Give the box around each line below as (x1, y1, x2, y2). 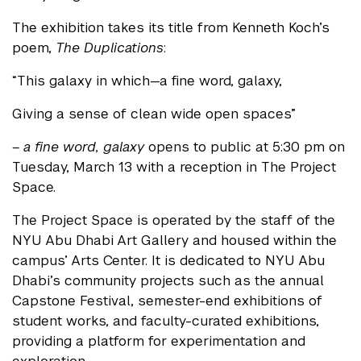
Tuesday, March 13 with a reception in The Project (12, 158, 336, 176)
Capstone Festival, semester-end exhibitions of (12, 292, 322, 310)
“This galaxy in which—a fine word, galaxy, (12, 72, 286, 90)
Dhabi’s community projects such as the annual (12, 272, 324, 290)
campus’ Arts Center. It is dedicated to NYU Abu (12, 251, 325, 270)
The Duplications (56, 39, 164, 57)
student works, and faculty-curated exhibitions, (12, 312, 319, 330)
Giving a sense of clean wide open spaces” (12, 105, 296, 123)
